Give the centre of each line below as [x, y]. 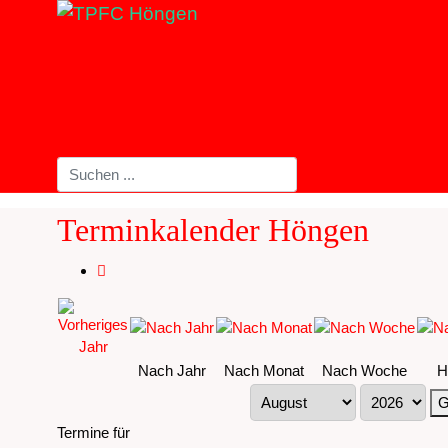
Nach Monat [264, 370]
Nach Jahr [172, 370]
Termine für [93, 432]
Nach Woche [364, 370]
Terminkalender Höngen [213, 230]
